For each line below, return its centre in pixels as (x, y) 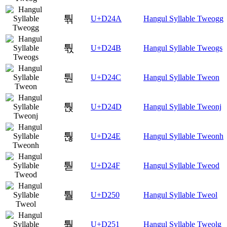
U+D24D (106, 106)
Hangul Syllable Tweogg (183, 18)
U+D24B (106, 48)
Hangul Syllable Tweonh (183, 136)
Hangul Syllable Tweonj (182, 106)
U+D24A (106, 18)
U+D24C (106, 77)
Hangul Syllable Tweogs (183, 48)
